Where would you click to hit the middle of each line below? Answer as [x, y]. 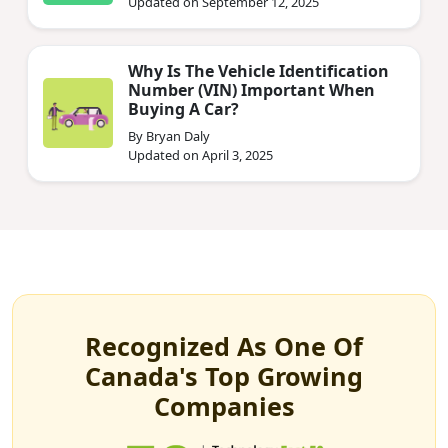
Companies [224, 405]
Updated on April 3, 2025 [200, 154]
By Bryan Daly [169, 135]
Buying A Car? [183, 108]
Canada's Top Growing [224, 375]
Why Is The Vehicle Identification [258, 70]
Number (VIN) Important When [251, 89]
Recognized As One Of [224, 345]
